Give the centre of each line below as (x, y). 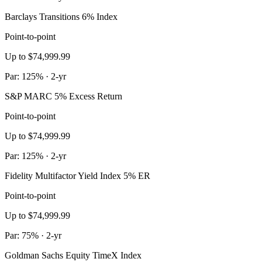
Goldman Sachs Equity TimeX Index (73, 256)
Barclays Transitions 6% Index (61, 17)
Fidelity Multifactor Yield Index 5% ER (77, 176)
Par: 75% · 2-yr (33, 236)
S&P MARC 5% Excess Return (63, 96)
